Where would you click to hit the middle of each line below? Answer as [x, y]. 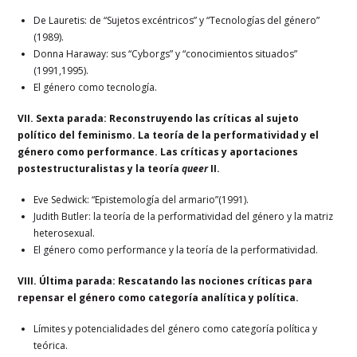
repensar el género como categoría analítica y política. [159, 297]
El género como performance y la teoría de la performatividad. [176, 249]
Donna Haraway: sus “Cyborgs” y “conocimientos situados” [166, 53]
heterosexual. [65, 233]
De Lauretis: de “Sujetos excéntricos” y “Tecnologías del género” [177, 20]
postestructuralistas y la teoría [100, 168]
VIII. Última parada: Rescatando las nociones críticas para [165, 280]
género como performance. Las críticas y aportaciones [158, 151]
